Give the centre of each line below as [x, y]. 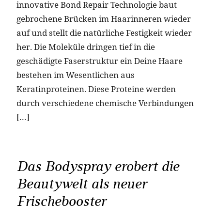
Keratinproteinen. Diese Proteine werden [96, 89]
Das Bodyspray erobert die [98, 166]
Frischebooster [61, 201]
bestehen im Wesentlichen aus [75, 75]
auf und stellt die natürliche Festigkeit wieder [104, 33]
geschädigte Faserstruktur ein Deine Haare [99, 61]
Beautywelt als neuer [81, 184]
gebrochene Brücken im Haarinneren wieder [103, 19]
